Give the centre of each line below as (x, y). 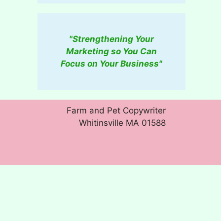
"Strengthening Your (111, 39)
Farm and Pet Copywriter (116, 110)
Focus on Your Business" (111, 64)
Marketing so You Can (111, 51)
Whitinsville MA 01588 (123, 123)
